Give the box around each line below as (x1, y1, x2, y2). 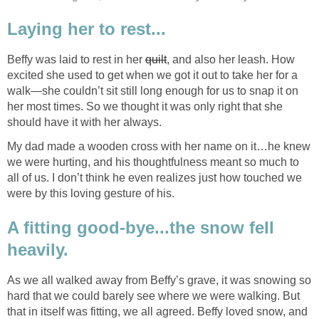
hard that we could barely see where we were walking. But (7, 289, 300, 302)
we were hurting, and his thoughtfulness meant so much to (7, 156, 299, 169)
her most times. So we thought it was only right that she (7, 100, 283, 113)
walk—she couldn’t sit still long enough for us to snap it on (7, 85, 298, 98)
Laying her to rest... (7, 19, 166, 39)
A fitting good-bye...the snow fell (7, 218, 274, 237)
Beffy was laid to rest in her (7, 53, 145, 66)
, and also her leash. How (167, 53, 295, 66)
